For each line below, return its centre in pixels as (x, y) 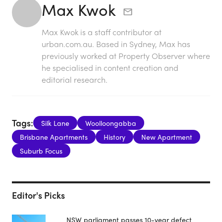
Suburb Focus (41, 150)
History (114, 137)
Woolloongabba (111, 123)
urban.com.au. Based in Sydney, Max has (116, 44)
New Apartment (167, 137)
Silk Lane (55, 123)
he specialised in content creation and (110, 67)
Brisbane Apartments (54, 137)
